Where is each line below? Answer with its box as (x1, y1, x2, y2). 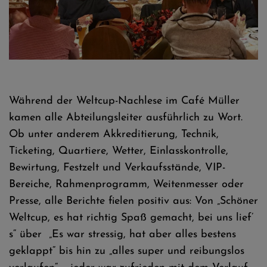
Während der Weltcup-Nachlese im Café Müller (9, 95, 240, 107)
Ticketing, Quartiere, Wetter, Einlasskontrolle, (9, 145, 228, 157)
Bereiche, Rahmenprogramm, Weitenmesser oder (9, 178, 244, 190)
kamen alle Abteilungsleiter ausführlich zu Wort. (9, 111, 243, 123)
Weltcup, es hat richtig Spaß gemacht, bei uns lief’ (9, 212, 253, 223)
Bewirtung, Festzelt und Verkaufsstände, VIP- (9, 162, 225, 173)
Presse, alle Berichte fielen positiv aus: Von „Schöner (9, 195, 258, 207)
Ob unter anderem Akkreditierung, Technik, (9, 128, 219, 140)
